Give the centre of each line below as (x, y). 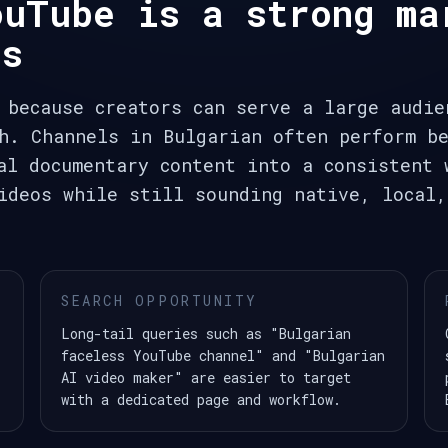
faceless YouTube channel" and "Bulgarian (223, 355)
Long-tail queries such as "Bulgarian (206, 333)
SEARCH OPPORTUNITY (159, 300)
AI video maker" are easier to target (206, 377)
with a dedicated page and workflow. (201, 399)
